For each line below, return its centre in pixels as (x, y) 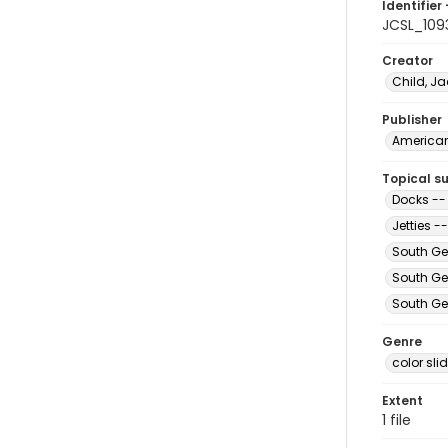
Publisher (412, 119)
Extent (402, 400)
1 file (396, 420)
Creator (407, 60)
